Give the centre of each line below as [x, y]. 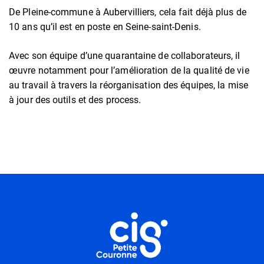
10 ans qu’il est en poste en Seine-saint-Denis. [105, 27]
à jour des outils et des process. [75, 100]
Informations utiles [48, 212]
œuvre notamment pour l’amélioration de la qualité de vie [129, 70]
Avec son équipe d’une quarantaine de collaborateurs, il [125, 55]
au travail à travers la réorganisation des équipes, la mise [128, 85]
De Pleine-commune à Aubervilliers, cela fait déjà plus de [128, 12]
